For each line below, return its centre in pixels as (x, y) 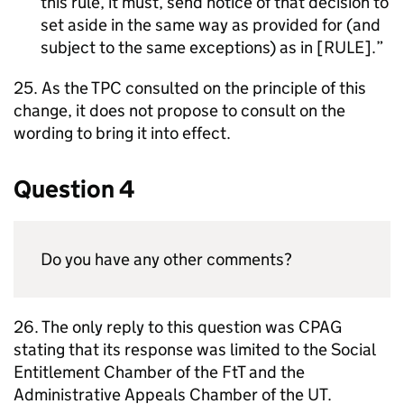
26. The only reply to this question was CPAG (178, 327)
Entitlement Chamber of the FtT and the (159, 372)
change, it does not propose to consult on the (179, 110)
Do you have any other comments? (166, 259)
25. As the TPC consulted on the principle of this (190, 88)
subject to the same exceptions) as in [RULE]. (208, 47)
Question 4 (74, 189)
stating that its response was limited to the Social (194, 349)
